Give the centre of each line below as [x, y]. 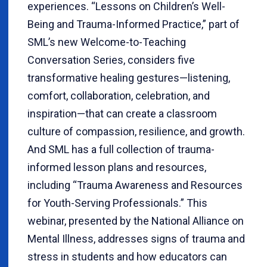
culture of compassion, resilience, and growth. [136, 131]
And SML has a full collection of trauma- [121, 149]
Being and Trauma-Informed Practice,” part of [133, 24]
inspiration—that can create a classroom [122, 113]
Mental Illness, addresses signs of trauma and [136, 238]
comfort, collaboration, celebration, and [119, 95]
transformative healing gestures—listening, [129, 77]
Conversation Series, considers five [111, 60]
